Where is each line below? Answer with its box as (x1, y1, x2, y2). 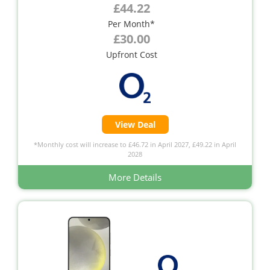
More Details (108, 171, 162, 183)
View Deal (115, 118, 155, 130)
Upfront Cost (105, 48, 157, 60)
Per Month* (108, 17, 155, 30)
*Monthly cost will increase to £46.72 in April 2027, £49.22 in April (34, 139, 236, 149)
